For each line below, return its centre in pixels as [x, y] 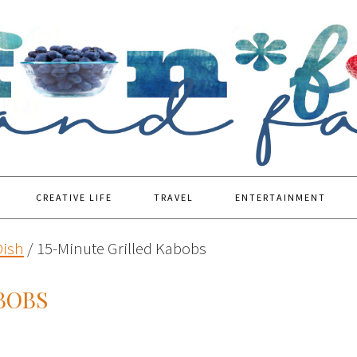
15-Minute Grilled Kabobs [120, 248]
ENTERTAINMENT [280, 197]
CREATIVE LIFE [74, 197]
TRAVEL [174, 197]
